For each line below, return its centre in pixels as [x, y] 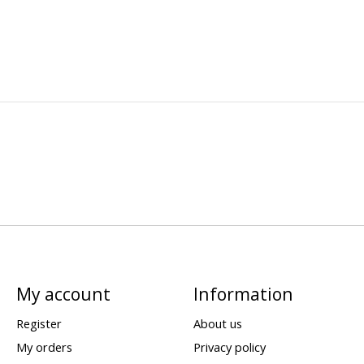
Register [39, 323]
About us [217, 323]
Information [243, 294]
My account [63, 294]
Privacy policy [229, 347]
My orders [44, 347]
